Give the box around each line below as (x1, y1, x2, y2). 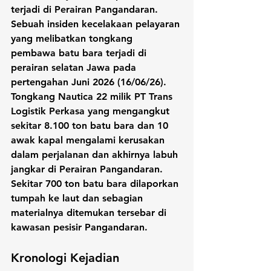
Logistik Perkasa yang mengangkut (11, 105, 172, 117)
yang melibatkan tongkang (11, 32, 135, 44)
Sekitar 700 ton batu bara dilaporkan (11, 177, 181, 189)
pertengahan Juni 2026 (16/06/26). (11, 76, 169, 88)
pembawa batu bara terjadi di (11, 47, 149, 59)
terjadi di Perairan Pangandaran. (11, 3, 161, 15)
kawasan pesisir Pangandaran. (11, 221, 148, 233)
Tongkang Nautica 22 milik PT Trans (11, 90, 175, 102)
